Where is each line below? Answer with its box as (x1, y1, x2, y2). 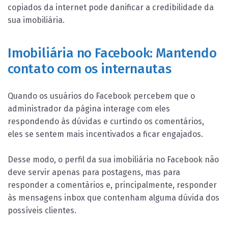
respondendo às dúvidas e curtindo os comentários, (8, 116, 204, 126)
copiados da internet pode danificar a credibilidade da (8, 3, 214, 13)
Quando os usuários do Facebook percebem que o (8, 91, 195, 101)
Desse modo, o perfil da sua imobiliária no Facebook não (8, 154, 219, 164)
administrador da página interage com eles (8, 103, 170, 113)
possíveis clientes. (8, 205, 76, 215)
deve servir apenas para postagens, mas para (8, 167, 180, 177)
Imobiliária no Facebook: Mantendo (8, 45, 217, 61)
